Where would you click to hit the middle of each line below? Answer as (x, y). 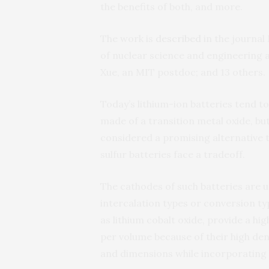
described (178, 38)
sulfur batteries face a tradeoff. (173, 154)
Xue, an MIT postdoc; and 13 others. (183, 72)
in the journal (234, 38)
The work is (128, 38)
